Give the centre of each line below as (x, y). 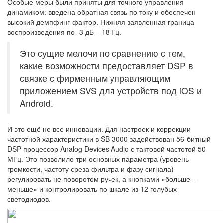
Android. (37, 103)
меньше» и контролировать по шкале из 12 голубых (92, 189)
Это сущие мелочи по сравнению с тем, (103, 53)
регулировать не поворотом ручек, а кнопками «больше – (102, 179)
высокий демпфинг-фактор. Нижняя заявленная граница (101, 22)
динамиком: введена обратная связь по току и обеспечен (102, 12)
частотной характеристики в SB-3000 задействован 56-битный (109, 139)
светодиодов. (29, 199)
